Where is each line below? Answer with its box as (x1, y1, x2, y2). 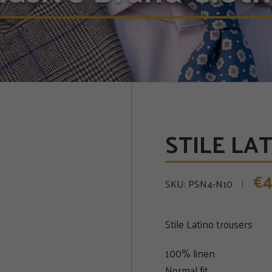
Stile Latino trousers (165, 215, 253, 233)
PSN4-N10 (188, 175, 233, 192)
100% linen (165, 244, 215, 262)
